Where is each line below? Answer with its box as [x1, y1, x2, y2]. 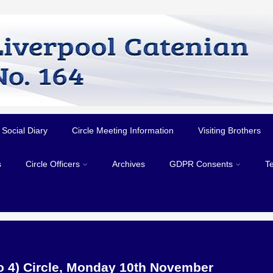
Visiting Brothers [198, 126, 261, 135]
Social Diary [2, 126, 48, 135]
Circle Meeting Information [72, 126, 174, 135]
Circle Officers [26, 159, 80, 169]
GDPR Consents [169, 159, 233, 169]
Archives [112, 159, 146, 169]
